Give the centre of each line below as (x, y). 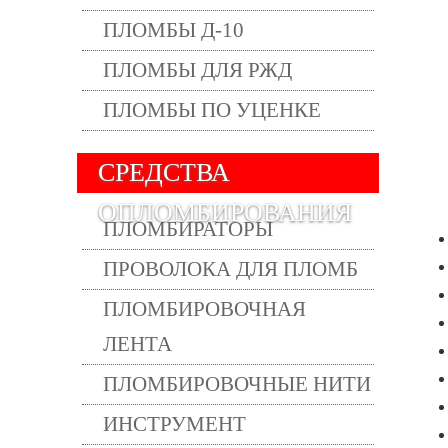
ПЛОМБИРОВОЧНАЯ (204, 309)
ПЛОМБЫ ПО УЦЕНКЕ (212, 110)
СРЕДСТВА (164, 172)
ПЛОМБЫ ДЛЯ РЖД (197, 70)
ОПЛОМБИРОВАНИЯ (225, 212)
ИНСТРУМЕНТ (174, 424)
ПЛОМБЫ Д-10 (173, 30)
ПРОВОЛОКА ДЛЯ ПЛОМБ (230, 269)
